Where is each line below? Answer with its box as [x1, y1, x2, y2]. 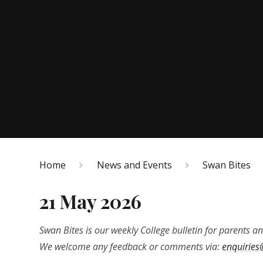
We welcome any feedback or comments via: [39, 240, 222, 254]
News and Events [96, 158, 172, 171]
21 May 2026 [39, 188, 142, 214]
